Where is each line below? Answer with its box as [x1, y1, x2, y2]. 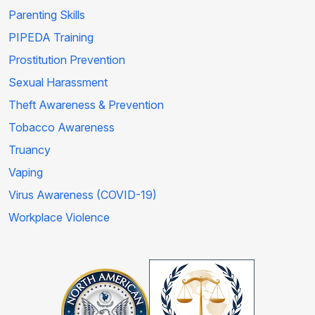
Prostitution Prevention [8, 53, 125, 67]
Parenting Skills [8, 8, 85, 22]
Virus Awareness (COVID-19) [8, 188, 157, 202]
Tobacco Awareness [8, 120, 115, 135]
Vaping [8, 165, 43, 180]
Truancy [8, 143, 51, 157]
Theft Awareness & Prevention [8, 98, 164, 112]
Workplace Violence [8, 210, 110, 225]
